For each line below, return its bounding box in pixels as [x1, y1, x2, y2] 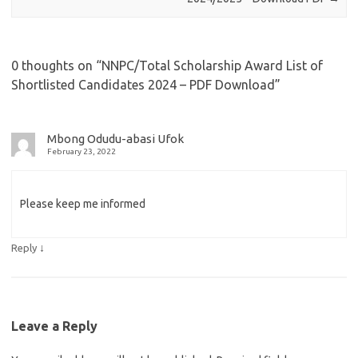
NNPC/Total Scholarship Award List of [101, 58, 323, 73]
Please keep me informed [20, 197, 145, 210]
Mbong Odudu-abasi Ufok [47, 131, 184, 145]
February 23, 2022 [47, 146, 116, 156]
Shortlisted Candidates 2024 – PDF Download [11, 77, 275, 92]
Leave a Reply [11, 318, 97, 333]
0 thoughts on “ [11, 58, 101, 73]
